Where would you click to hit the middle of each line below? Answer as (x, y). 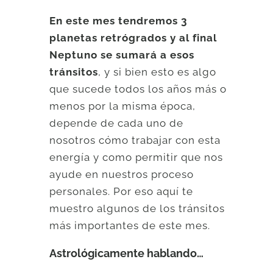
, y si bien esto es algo (158, 72)
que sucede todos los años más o (138, 89)
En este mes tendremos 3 (119, 20)
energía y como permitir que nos (136, 157)
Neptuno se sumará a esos (122, 55)
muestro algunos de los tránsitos (137, 208)
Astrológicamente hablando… (127, 253)
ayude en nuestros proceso (122, 174)
